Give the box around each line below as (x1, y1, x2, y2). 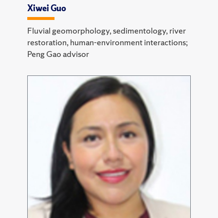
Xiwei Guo (27, 2, 66, 14)
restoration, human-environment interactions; (27, 36, 188, 48)
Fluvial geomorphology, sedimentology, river (27, 24, 186, 36)
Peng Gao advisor (27, 48, 89, 59)
